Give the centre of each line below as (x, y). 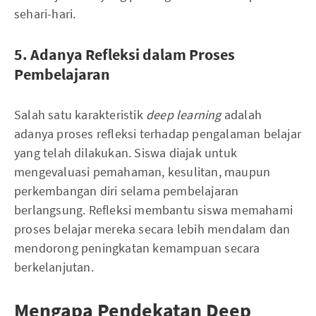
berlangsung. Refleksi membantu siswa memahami (154, 210)
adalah (243, 115)
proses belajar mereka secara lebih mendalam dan (152, 229)
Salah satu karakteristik (80, 115)
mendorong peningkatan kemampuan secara (137, 248)
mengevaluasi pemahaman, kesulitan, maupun (142, 172)
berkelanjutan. (54, 267)
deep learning (185, 115)
